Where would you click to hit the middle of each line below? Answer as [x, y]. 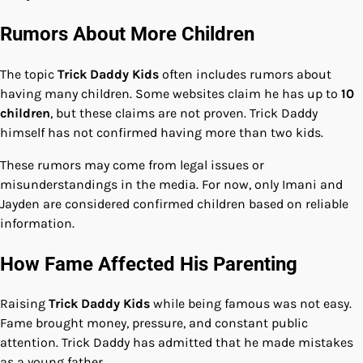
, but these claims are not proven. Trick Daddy [184, 113]
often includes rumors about [245, 74]
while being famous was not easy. [251, 304]
